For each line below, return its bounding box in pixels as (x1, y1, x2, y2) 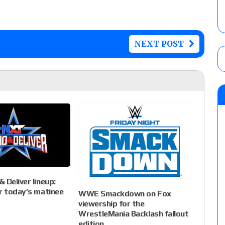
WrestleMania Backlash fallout (78, 208, 189, 218)
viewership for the (78, 198, 145, 208)
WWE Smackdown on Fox (78, 188, 171, 198)
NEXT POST (134, 39, 184, 49)
